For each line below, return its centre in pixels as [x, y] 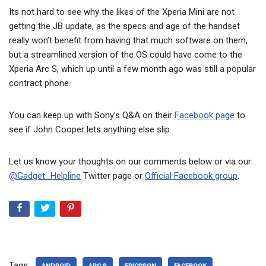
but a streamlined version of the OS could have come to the [126, 55]
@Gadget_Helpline [45, 176]
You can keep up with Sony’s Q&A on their [92, 115]
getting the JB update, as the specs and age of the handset [124, 26]
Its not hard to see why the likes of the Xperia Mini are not [122, 12]
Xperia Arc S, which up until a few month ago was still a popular [132, 69]
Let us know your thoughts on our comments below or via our [130, 162]
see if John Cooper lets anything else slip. [90, 130]
